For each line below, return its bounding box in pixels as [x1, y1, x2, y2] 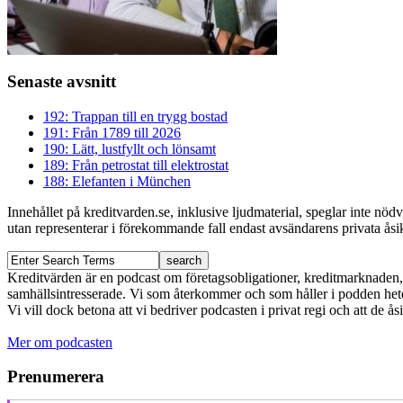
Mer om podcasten [7, 334, 112, 350]
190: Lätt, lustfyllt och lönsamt [43, 140, 216, 157]
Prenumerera [7, 367, 104, 387]
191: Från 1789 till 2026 [43, 124, 181, 140]
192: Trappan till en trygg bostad [43, 108, 228, 124]
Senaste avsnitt [7, 71, 116, 91]
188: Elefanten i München [43, 173, 191, 189]
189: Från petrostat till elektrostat [43, 157, 228, 173]
